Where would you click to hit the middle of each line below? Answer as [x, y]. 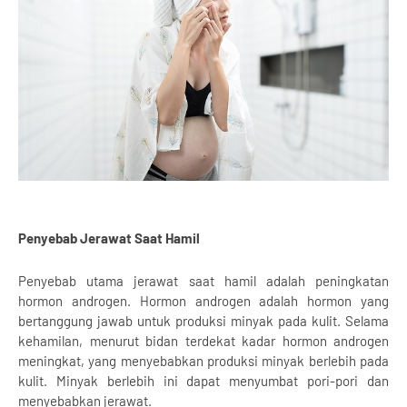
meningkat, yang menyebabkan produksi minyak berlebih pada [203, 360]
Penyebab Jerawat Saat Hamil [109, 238]
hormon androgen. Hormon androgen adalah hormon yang [203, 300]
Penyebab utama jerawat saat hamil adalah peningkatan [203, 280]
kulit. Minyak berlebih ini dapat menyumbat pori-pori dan [203, 380]
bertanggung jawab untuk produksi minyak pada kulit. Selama [203, 320]
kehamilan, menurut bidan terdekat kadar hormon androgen [203, 340]
